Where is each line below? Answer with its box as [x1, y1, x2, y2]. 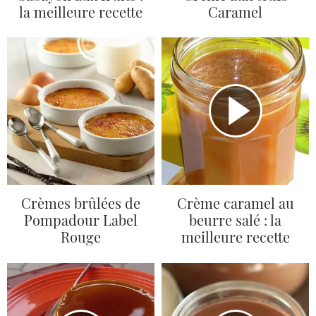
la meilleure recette [19, 1, 142, 21]
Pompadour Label [24, 210, 138, 230]
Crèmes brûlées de [21, 193, 140, 213]
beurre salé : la [189, 210, 281, 230]
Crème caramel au [176, 193, 294, 213]
